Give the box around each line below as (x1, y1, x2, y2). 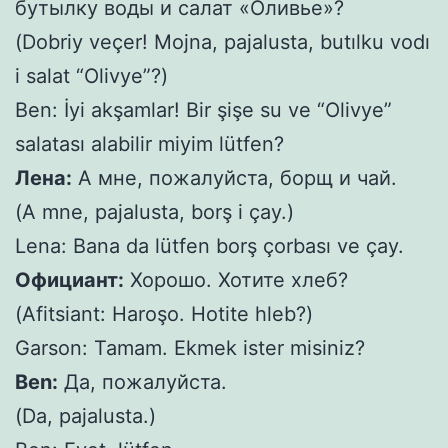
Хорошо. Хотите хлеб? (124, 267, 348, 292)
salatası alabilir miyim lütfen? (15, 131, 284, 156)
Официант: (15, 267, 124, 292)
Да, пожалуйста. (58, 369, 227, 394)
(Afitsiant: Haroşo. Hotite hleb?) (15, 301, 313, 326)
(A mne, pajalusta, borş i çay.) (15, 199, 294, 224)
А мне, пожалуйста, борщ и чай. (72, 165, 397, 190)
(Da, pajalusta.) (15, 403, 156, 428)
